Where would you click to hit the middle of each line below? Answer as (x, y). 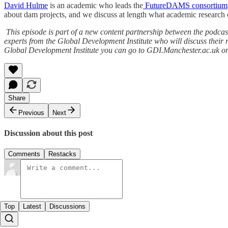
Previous (31, 112)
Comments (24, 154)
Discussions (67, 207)
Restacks (62, 154)
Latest (32, 207)
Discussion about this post (48, 133)
